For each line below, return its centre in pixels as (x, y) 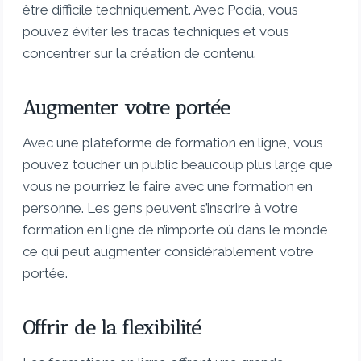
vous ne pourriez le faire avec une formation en (168, 187)
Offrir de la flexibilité (112, 328)
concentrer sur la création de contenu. (140, 54)
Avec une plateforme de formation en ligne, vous (173, 143)
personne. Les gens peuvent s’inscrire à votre (161, 208)
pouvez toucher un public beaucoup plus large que (178, 165)
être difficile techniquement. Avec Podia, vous (161, 10)
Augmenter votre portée (127, 108)
